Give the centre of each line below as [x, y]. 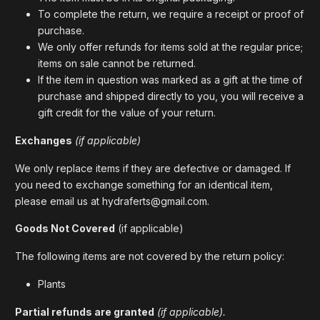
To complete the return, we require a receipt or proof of [171, 14]
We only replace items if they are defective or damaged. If [153, 168]
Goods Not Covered [65, 229]
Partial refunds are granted [85, 311]
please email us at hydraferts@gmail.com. [112, 201]
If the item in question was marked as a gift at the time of [170, 80]
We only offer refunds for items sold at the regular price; [170, 47]
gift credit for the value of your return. [127, 113]
